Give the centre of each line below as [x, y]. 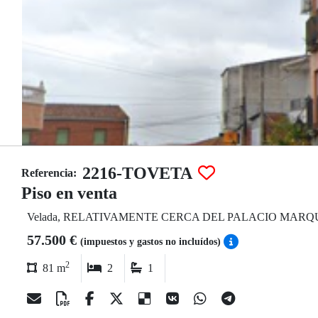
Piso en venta [69, 193]
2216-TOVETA [137, 173]
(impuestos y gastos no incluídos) [152, 242]
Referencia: [49, 173]
